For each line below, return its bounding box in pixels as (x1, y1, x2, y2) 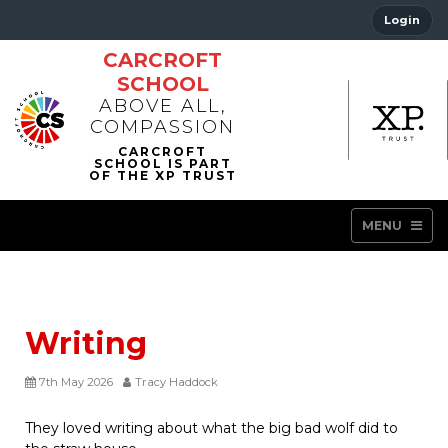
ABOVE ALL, (98, 95, 227, 117)
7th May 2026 (39, 375, 113, 389)
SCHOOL (116, 72, 209, 96)
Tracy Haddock (135, 375, 218, 389)
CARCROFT (103, 48, 223, 72)
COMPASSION (90, 116, 236, 138)
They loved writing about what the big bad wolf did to (25, 419, 398, 437)
